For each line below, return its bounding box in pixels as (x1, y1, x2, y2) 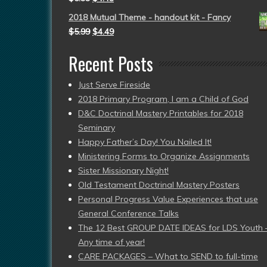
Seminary (78, 122, 115, 133)
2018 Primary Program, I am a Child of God (78, 94, 249, 104)
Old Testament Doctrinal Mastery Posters (78, 179, 240, 190)
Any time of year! (78, 237, 145, 247)
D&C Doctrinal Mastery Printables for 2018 (78, 108, 243, 119)
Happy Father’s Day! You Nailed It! (78, 136, 212, 147)
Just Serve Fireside (78, 79, 150, 90)
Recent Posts (69, 50, 153, 77)
